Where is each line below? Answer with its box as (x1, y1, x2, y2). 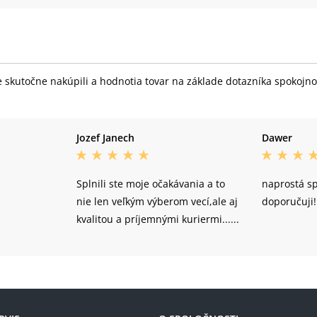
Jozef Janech (76, 131, 134, 145)
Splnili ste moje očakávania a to (76, 177, 225, 191)
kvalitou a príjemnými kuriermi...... (76, 212, 239, 226)
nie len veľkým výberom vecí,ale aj (76, 195, 238, 209)
